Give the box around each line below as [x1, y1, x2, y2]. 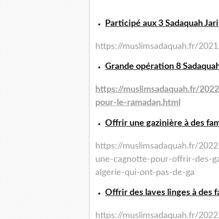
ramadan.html [127, 98, 180, 108]
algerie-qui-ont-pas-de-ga [95, 168, 195, 177]
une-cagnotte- [95, 155, 151, 164]
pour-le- [95, 98, 127, 108]
